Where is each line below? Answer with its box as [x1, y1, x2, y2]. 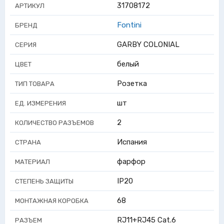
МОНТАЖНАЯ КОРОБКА [15, 197, 88, 204]
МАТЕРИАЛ [15, 158, 50, 165]
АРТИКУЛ [15, 2, 44, 9]
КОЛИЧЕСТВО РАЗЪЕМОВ [15, 119, 94, 126]
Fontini [117, 20, 141, 29]
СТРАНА [15, 138, 41, 146]
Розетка [117, 79, 147, 88]
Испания [117, 137, 147, 146]
